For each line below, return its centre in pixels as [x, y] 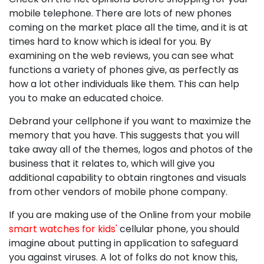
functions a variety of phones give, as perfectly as [124, 70]
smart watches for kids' [63, 229]
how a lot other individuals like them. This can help [124, 84]
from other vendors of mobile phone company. [118, 192]
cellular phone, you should [178, 229]
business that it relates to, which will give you [112, 164]
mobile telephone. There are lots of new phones [120, 13]
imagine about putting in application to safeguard [123, 243]
